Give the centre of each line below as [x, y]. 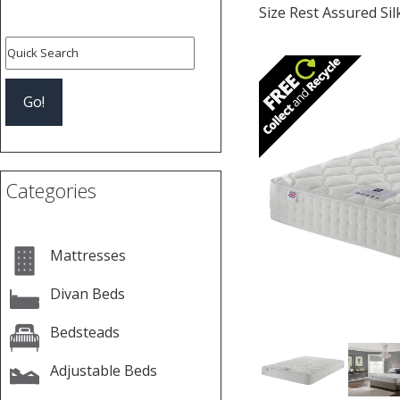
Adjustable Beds [104, 371]
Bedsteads [85, 332]
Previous [315, 185]
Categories [51, 190]
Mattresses [87, 255]
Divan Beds [87, 294]
